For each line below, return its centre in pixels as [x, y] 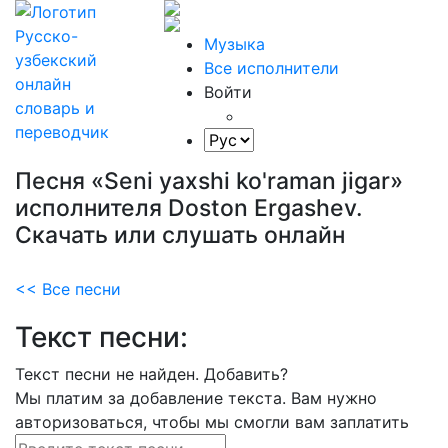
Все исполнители [272, 68]
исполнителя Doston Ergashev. [189, 208]
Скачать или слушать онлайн [180, 235]
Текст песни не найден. [109, 374]
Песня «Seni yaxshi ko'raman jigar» [209, 181]
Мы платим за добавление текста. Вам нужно [196, 398]
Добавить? [246, 374]
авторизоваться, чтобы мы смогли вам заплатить [212, 422]
